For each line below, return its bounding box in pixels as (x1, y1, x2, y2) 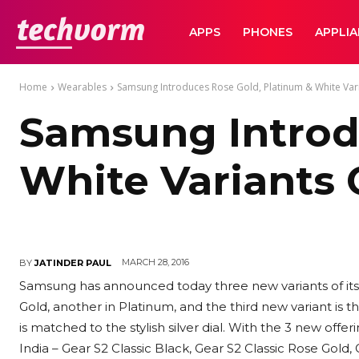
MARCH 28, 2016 (122, 256, 189, 268)
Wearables (58, 80, 107, 94)
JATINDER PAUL (34, 256, 111, 268)
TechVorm (143, 23, 197, 38)
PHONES (243, 25, 292, 39)
